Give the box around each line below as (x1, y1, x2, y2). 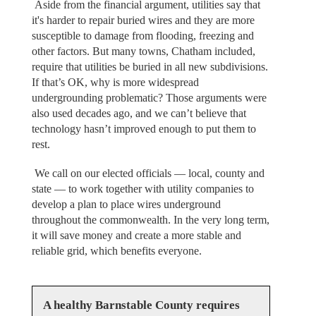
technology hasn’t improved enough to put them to (31, 123, 256, 135)
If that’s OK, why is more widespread (31, 76, 199, 89)
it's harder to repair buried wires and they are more (31, 14, 255, 27)
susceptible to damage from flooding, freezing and (31, 30, 254, 42)
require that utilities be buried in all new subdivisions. (31, 61, 268, 73)
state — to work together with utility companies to (31, 182, 254, 195)
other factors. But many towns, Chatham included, (31, 45, 255, 58)
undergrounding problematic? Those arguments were (31, 92, 267, 104)
